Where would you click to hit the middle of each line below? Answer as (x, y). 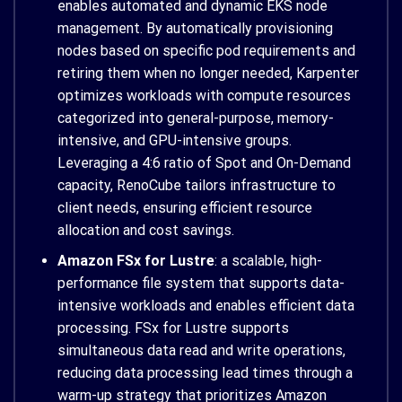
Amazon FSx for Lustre (135, 261)
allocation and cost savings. (145, 230)
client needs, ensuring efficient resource (184, 207)
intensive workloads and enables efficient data (205, 306)
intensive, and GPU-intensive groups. (174, 140)
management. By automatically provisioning (195, 28)
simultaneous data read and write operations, (201, 351)
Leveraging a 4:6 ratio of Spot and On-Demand (204, 162)
